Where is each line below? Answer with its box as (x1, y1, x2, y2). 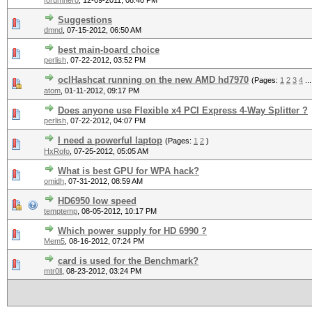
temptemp (44, 207, 77, 215)
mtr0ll (44, 267, 62, 275)
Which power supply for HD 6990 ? (58, 226, 207, 236)
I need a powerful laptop (58, 135, 162, 146)
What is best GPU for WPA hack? (58, 166, 199, 176)
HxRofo (44, 147, 70, 155)
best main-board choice (58, 45, 159, 55)
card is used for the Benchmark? (58, 256, 198, 266)
